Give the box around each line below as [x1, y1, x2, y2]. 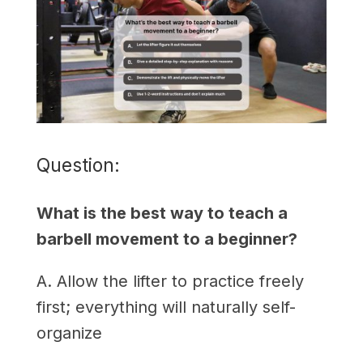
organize [36, 322, 102, 343]
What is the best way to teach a [36, 203, 288, 223]
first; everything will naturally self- [36, 297, 296, 317]
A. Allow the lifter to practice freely [36, 271, 304, 291]
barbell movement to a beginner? [36, 228, 297, 249]
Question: [36, 153, 120, 177]
